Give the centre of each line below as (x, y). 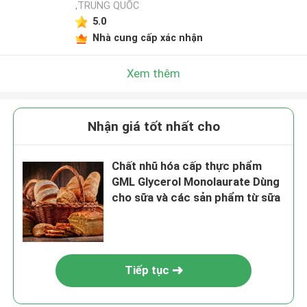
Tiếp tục (147, 270)
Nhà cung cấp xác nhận (147, 37)
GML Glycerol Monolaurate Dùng (196, 182)
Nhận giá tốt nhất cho (153, 127)
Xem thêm (153, 73)
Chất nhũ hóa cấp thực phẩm (187, 166)
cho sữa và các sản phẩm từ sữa (196, 198)
